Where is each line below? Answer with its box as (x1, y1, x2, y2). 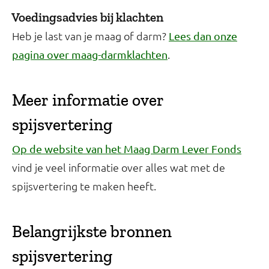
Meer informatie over (12, 89, 164, 110)
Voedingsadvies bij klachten (11, 9, 163, 25)
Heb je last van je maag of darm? (12, 28, 169, 43)
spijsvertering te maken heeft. (12, 178, 156, 193)
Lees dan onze (169, 29, 237, 42)
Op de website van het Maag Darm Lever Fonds (12, 142, 241, 155)
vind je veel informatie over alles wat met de (12, 160, 225, 174)
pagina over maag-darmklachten (12, 47, 168, 61)
